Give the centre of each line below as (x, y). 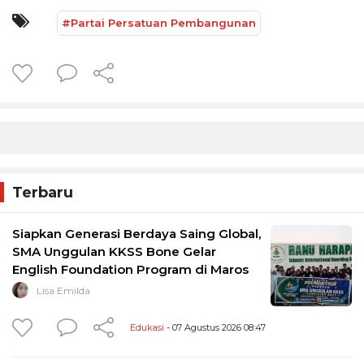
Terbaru (43, 192)
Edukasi (147, 327)
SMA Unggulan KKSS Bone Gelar (114, 251)
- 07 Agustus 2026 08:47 (215, 327)
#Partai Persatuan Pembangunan (159, 22)
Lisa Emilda (63, 290)
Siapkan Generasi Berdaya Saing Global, (136, 233)
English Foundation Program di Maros (130, 269)
